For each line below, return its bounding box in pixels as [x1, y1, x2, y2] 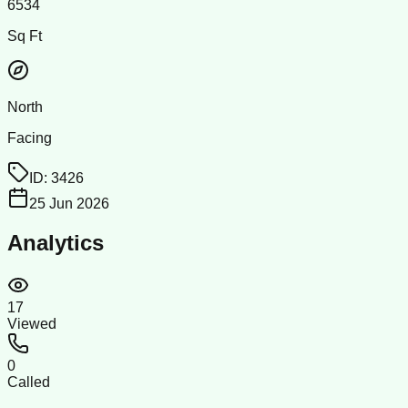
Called [7, 373, 50, 390]
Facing [7, 129, 52, 146]
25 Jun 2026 [29, 195, 109, 211]
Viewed [7, 315, 56, 331]
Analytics [7, 229, 104, 255]
